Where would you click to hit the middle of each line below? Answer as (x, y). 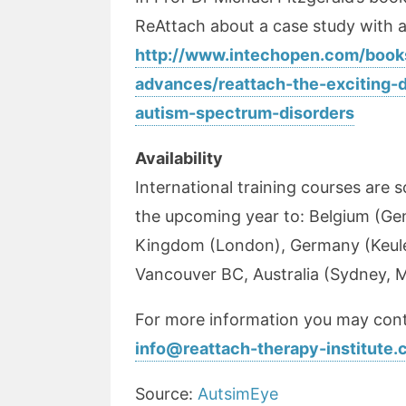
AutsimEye (238, 394)
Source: (166, 394)
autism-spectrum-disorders (245, 113)
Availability (179, 158)
